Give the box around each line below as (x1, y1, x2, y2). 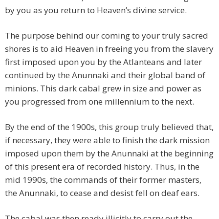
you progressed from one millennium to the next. (5, 96, 194, 108)
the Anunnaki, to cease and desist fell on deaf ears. (5, 187, 199, 199)
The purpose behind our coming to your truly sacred (5, 30, 208, 42)
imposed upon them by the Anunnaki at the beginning (5, 148, 214, 159)
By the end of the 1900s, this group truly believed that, (5, 121, 214, 133)
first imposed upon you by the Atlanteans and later (5, 56, 202, 68)
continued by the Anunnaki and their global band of (5, 69, 205, 81)
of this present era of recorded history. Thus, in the (5, 161, 199, 173)
